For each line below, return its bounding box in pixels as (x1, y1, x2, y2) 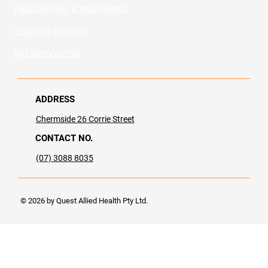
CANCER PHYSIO (14, 26, 87, 38)
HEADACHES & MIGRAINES (14, 4, 130, 16)
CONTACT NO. (35, 133, 93, 144)
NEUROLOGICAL (14, 49, 83, 61)
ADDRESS (35, 94, 75, 105)
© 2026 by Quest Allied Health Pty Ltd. (20, 196, 148, 205)
